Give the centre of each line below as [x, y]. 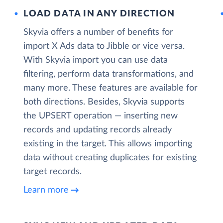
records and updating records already [98, 130]
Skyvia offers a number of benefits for [99, 32]
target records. [53, 172]
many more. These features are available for [111, 88]
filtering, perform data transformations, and [109, 74]
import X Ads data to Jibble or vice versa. [104, 46]
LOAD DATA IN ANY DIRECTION [99, 14]
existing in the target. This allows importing [108, 144]
